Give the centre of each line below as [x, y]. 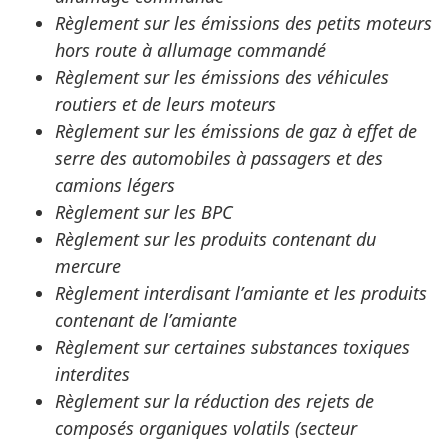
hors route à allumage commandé [190, 50]
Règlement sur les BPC [144, 212]
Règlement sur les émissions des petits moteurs [243, 23]
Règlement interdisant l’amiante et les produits [241, 293]
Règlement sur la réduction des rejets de [214, 401]
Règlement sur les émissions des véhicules [222, 77]
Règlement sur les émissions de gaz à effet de [236, 131]
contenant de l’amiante [146, 320]
